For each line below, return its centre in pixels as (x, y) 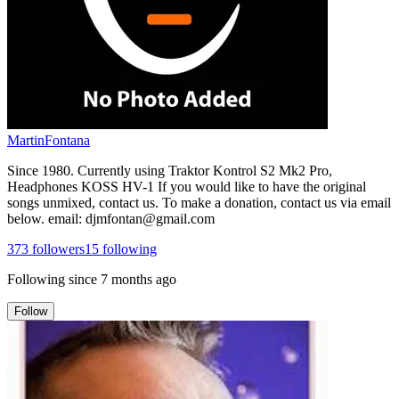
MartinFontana (49, 140)
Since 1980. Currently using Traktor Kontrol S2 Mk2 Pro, (170, 170)
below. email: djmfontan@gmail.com (111, 218)
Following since (52, 279)
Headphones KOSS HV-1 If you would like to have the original (187, 186)
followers (57, 248)
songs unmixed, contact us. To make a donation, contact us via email (199, 202)
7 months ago (138, 279)
